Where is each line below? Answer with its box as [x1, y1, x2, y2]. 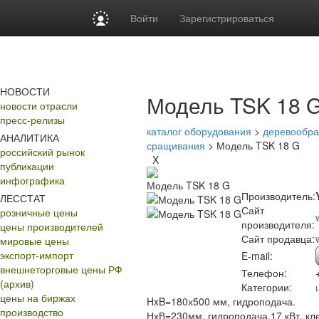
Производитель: [241, 189, 315, 203]
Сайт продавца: [241, 231, 315, 246]
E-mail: [241, 249, 273, 263]
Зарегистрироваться [179, 11, 275, 25]
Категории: [241, 280, 292, 294]
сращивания [147, 138, 205, 152]
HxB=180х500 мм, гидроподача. [147, 294, 296, 308]
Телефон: [241, 266, 287, 280]
